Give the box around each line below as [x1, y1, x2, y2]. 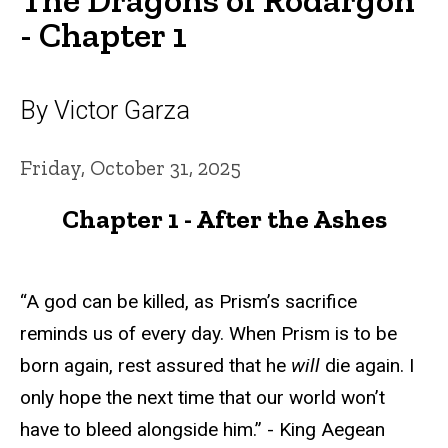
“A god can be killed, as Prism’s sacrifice [20, 290, 357, 314]
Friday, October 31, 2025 [20, 154, 241, 180]
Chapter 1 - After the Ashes [61, 203, 387, 236]
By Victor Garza [20, 94, 190, 125]
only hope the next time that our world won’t [20, 386, 385, 410]
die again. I [325, 354, 414, 378]
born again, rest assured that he [20, 354, 291, 378]
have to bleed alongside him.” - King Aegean [20, 418, 385, 442]
